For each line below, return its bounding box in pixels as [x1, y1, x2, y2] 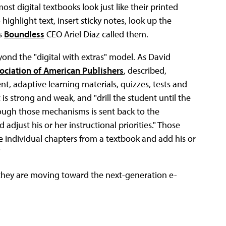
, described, [124, 65, 166, 77]
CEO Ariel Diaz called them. [44, 28, 148, 40]
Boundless [4, 28, 44, 40]
